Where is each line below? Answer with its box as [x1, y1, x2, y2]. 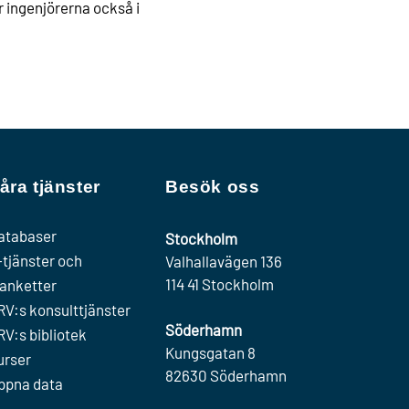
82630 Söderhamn [165, 366, 287, 384]
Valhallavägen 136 [165, 252, 282, 270]
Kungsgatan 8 [165, 343, 256, 362]
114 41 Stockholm [165, 275, 274, 293]
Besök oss [165, 177, 260, 196]
